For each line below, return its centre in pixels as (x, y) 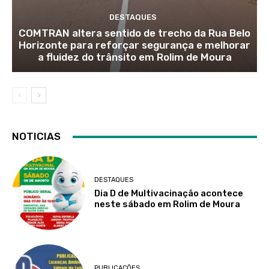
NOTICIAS (36, 137)
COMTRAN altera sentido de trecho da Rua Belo (134, 33)
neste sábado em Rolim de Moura (168, 204)
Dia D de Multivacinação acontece (169, 194)
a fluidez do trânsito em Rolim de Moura (134, 57)
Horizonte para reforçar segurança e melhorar (134, 45)
